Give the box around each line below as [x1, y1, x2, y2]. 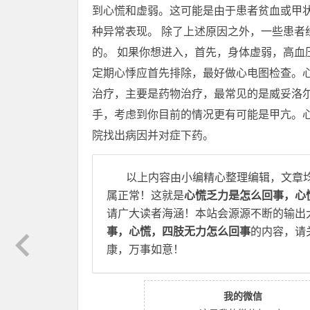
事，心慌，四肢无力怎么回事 [107, 226, 250, 237]
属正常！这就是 [107, 190, 184, 201]
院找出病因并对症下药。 [92, 129, 214, 141]
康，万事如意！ [107, 244, 184, 255]
